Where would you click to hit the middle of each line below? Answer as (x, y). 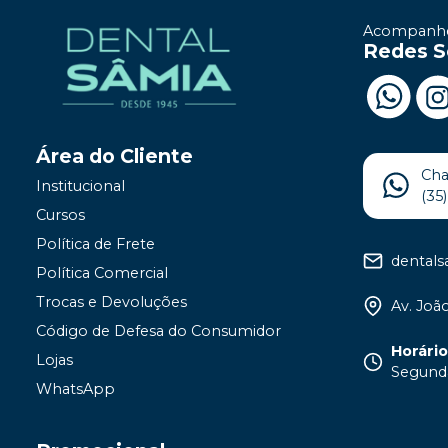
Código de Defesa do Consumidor (158, 331)
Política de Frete (95, 244)
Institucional (80, 186)
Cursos (60, 215)
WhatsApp (75, 389)
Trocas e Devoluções (111, 302)
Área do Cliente (114, 156)
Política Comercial (102, 273)
